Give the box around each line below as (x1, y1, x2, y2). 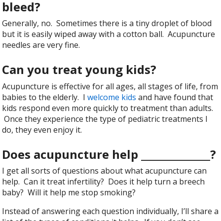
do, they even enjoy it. (2, 124, 82, 135)
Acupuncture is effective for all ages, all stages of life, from (2, 80, 219, 92)
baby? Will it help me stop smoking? (2, 187, 136, 198)
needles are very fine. (2, 39, 80, 51)
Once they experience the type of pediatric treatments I (2, 113, 208, 124)
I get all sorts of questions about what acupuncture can (2, 165, 207, 176)
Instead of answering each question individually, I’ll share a (2, 206, 219, 217)
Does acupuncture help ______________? (2, 146, 217, 162)
